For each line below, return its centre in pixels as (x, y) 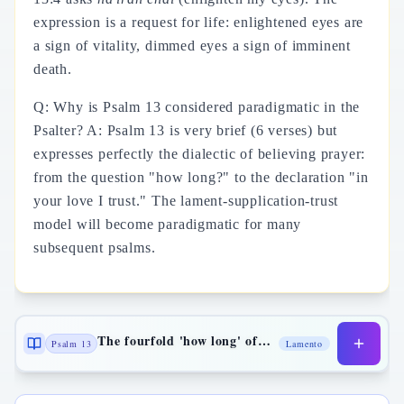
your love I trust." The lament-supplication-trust (186, 201)
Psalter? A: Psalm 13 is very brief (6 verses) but (186, 130)
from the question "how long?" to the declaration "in (201, 177)
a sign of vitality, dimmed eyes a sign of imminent (192, 46)
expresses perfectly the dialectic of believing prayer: (200, 154)
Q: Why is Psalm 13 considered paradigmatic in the (197, 107)
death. (53, 69)
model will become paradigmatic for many (168, 224)
